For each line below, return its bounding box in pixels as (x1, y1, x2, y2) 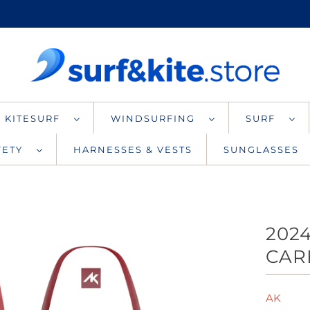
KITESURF (5, 112, 67, 124)
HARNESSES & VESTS (73, 143, 192, 155)
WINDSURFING (111, 112, 202, 124)
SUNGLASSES (224, 143, 299, 155)
